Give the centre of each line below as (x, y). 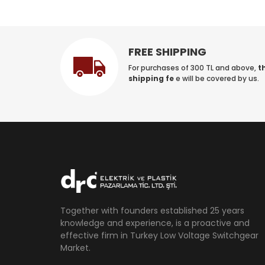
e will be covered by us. (218, 78)
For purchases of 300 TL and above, (193, 67)
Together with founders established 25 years (152, 210)
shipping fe (152, 78)
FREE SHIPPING (168, 51)
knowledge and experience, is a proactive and (155, 223)
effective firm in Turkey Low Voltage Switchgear (159, 235)
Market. (75, 248)
